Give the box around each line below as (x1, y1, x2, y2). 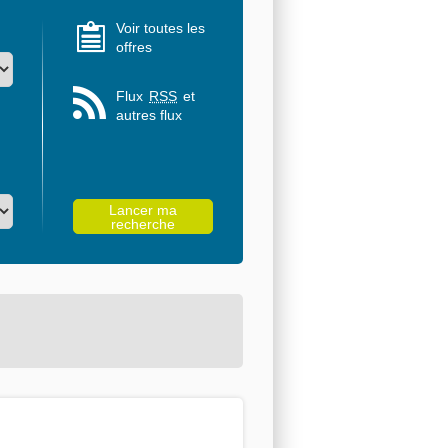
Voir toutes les (116, 19, 205, 36)
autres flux (116, 106, 182, 123)
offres (116, 38, 152, 55)
